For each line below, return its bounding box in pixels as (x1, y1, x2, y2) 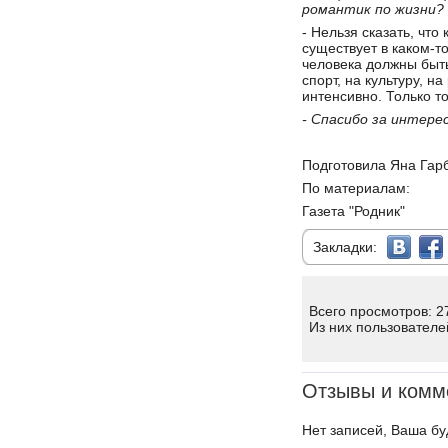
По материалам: (302, 180, 410, 196)
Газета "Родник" (302, 203, 405, 219)
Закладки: (313, 239, 385, 255)
